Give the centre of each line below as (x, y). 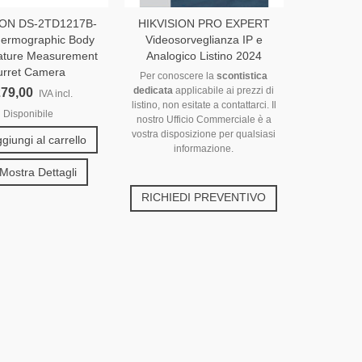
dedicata (154, 91)
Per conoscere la (179, 76)
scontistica (242, 76)
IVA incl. (56, 94)
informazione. (204, 149)
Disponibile (28, 114)
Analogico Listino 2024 (204, 56)
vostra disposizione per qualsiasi (204, 135)
